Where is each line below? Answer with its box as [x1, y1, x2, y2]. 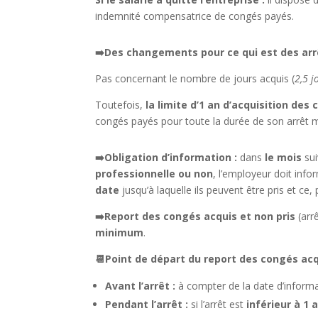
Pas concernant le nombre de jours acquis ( [95, 72, 295, 85]
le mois [265, 150, 302, 164]
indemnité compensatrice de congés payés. [95, 9, 295, 23]
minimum [95, 226, 144, 239]
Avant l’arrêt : [105, 279, 179, 292]
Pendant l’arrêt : [105, 297, 189, 311]
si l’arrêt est [188, 297, 247, 311]
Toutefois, [95, 98, 146, 111]
